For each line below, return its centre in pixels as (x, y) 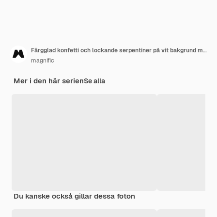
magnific (43, 60)
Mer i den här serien (49, 80)
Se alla (94, 81)
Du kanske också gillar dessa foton (74, 196)
